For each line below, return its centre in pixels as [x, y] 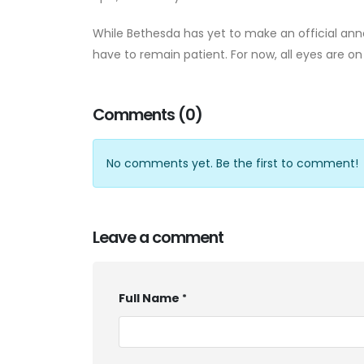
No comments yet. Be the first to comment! [232, 164]
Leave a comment [158, 238]
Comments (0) [148, 115]
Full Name [149, 299]
